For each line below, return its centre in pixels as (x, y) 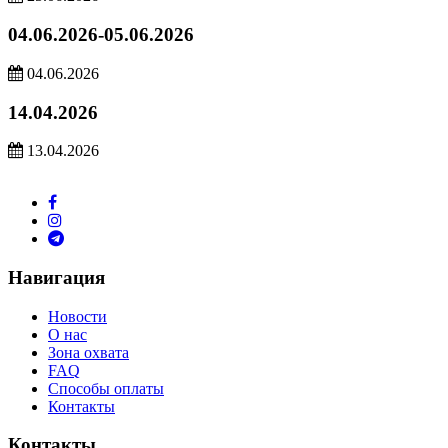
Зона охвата (88, 352)
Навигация (56, 277)
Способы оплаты (106, 388)
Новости (77, 316)
